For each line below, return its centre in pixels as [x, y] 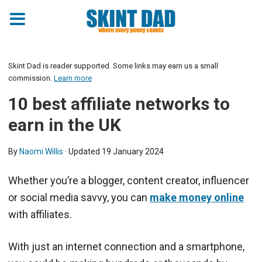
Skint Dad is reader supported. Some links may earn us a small [113, 66]
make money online [197, 197]
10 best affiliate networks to [119, 104]
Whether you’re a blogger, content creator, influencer [129, 180]
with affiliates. [40, 214]
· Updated [82, 151]
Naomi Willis [41, 151]
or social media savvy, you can [79, 197]
